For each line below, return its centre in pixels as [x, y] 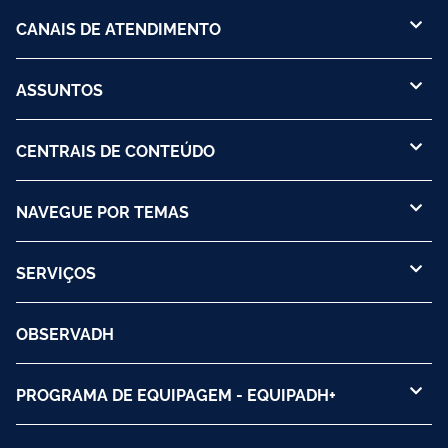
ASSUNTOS [59, 88]
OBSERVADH [65, 332]
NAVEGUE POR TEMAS [102, 210]
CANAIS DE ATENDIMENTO [118, 27]
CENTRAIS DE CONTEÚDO [115, 149]
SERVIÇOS [56, 271]
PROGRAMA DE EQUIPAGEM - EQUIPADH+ [176, 393]
